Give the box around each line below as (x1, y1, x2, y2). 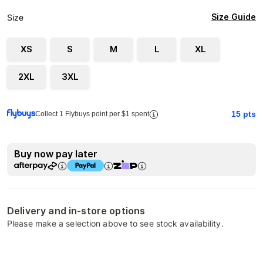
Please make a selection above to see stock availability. (7, 218, 224, 228)
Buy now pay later (14, 148, 97, 160)
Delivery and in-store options (7, 205, 146, 217)
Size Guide (211, 12, 256, 22)
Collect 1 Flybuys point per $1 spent (35, 110, 149, 118)
